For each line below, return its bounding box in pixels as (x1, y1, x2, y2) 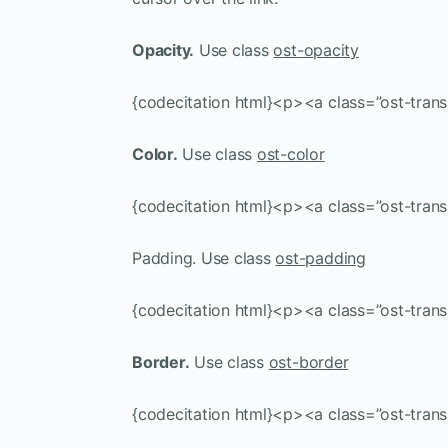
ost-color (256, 143, 325, 164)
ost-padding (275, 247, 366, 268)
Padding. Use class (132, 247, 276, 268)
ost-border (268, 351, 349, 372)
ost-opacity (273, 39, 359, 60)
